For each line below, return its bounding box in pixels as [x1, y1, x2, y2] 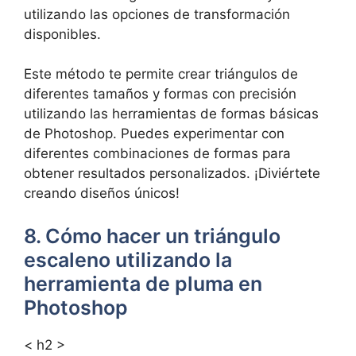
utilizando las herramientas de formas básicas [24, 106, 319, 122]
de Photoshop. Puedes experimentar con [24, 126, 284, 141]
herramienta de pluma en [24, 271, 262, 296]
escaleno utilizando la [24, 247, 232, 272]
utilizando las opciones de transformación [24, 6, 290, 22]
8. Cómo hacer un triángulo [24, 223, 281, 248]
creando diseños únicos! [24, 185, 180, 201]
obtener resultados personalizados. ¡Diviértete [24, 165, 320, 181]
